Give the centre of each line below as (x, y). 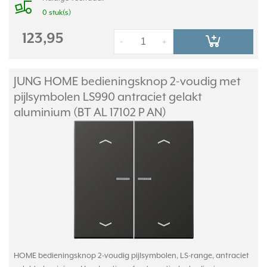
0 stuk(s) (57, 13)
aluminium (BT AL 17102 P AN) (90, 112)
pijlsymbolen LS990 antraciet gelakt (108, 97)
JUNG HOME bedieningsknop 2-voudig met (127, 81)
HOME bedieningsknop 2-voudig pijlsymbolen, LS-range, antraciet (131, 255)
